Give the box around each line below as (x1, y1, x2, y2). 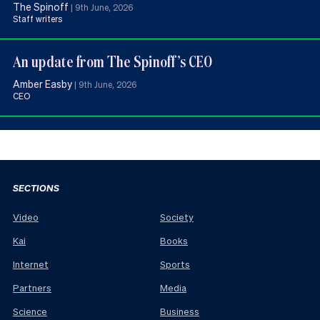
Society (160, 210, 194, 223)
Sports (160, 257, 190, 270)
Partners (13, 281, 51, 294)
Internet (13, 257, 49, 270)
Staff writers (13, 14, 62, 25)
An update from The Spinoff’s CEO (13, 51, 215, 72)
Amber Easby (13, 77, 72, 91)
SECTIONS (13, 181, 59, 194)
